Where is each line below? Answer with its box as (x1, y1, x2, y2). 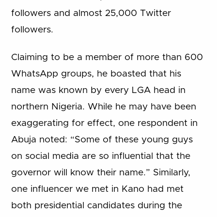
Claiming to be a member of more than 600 (11, 52, 203, 62)
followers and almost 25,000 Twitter (11, 9, 171, 18)
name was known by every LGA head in (11, 85, 186, 95)
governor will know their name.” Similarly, (11, 168, 190, 177)
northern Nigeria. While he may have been (11, 102, 196, 111)
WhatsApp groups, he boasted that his (11, 69, 181, 78)
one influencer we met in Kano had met (11, 184, 184, 194)
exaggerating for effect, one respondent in (11, 118, 198, 128)
